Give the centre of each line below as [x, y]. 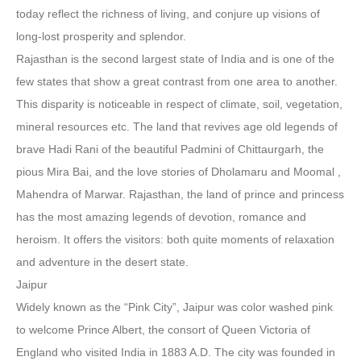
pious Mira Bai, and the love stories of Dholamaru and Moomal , [178, 172]
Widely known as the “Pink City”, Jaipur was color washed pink [174, 307]
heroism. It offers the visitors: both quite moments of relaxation [175, 239]
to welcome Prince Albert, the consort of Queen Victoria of [163, 330]
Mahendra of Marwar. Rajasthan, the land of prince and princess [180, 194]
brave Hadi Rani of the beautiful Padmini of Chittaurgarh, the [170, 149]
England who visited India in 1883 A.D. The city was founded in [176, 352]
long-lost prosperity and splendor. [101, 36]
